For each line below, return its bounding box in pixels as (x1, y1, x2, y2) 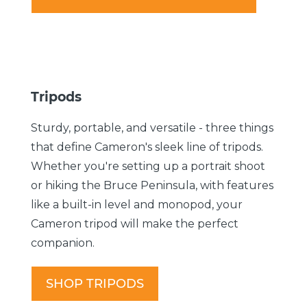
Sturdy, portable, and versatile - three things (31, 121, 273, 134)
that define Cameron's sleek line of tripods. (31, 140, 263, 153)
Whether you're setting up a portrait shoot (31, 159, 265, 173)
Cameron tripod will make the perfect (31, 217, 238, 230)
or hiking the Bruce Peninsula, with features (31, 178, 273, 192)
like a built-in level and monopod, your (31, 197, 243, 211)
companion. (31, 236, 95, 249)
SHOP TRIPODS (46, 275, 144, 291)
